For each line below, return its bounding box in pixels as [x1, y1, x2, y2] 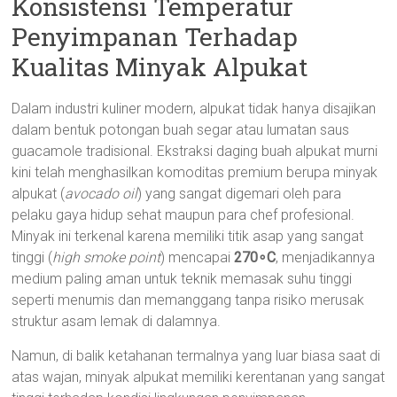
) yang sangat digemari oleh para [137, 185, 342, 202]
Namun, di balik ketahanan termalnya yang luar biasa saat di [12, 347, 381, 364]
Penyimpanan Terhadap [12, 20, 299, 53]
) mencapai [160, 249, 235, 266]
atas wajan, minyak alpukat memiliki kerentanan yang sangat [12, 369, 385, 385]
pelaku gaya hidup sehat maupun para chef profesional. [12, 206, 355, 223]
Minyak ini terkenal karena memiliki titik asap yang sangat [12, 228, 364, 245]
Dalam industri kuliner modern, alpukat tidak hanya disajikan [12, 100, 377, 117]
